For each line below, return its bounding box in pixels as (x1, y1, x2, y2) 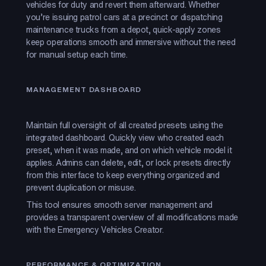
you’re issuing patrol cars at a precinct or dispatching (26, 11, 223, 23)
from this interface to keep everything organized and (26, 169, 220, 181)
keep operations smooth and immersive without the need (26, 36, 236, 48)
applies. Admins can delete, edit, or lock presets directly (26, 156, 231, 169)
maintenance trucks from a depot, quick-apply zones (26, 23, 221, 36)
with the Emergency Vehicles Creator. (26, 223, 164, 236)
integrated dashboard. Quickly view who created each (26, 131, 224, 144)
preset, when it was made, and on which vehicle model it (26, 144, 232, 156)
